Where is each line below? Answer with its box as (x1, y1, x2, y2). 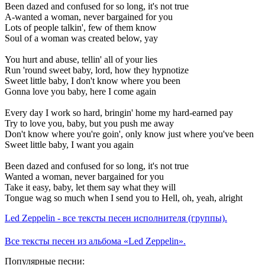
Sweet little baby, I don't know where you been (5, 76, 180, 86)
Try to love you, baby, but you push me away (5, 118, 174, 129)
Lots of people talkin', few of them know (5, 22, 157, 33)
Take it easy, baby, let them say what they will (5, 182, 176, 193)
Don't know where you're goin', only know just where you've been (5, 129, 254, 140)
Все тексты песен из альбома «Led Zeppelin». (5, 236, 186, 247)
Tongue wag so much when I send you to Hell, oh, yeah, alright (5, 193, 243, 203)
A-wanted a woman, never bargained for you (5, 12, 173, 22)
